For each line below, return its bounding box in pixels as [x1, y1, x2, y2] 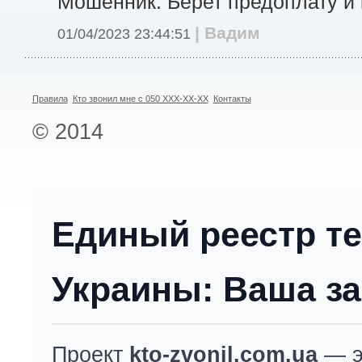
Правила [32, 93, 68, 103]
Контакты [213, 93, 251, 103]
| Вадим [195, 23, 260, 42]
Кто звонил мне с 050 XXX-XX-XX [72, 93, 208, 103]
